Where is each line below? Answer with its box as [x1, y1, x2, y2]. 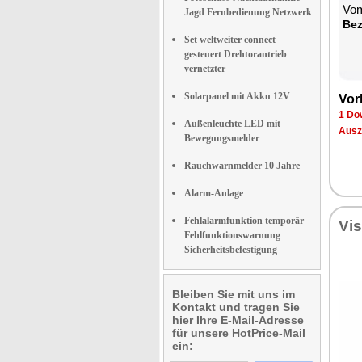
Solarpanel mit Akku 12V [184, 90, 290, 102]
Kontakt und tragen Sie [172, 301, 300, 314]
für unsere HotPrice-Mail [172, 326, 305, 339]
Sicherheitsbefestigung [184, 244, 277, 255]
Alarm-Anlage [184, 187, 243, 199]
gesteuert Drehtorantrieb [184, 48, 287, 60]
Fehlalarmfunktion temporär [184, 215, 304, 226]
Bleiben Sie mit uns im [172, 288, 295, 301]
